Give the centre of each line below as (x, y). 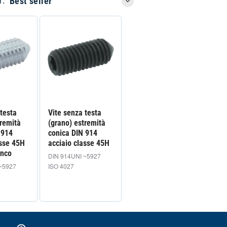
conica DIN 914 (72, 133)
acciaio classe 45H (79, 143)
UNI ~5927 (86, 156)
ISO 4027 (61, 166)
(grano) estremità (77, 123)
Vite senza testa (74, 112)
